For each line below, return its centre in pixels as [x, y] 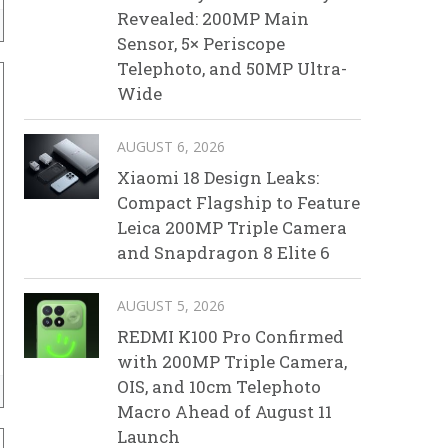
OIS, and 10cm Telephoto [219, 386]
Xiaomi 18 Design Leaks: [218, 177]
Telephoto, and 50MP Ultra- [232, 68]
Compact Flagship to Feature [238, 202]
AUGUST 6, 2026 [171, 146]
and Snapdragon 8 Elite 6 [223, 252]
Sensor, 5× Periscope [201, 43]
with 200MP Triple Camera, [232, 361]
